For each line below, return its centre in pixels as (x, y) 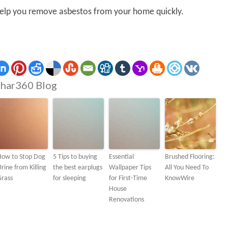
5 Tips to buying (75, 157)
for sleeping (69, 178)
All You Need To (187, 168)
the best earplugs (78, 168)
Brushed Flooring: (190, 157)
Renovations (126, 200)
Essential (121, 157)
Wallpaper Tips (130, 168)
